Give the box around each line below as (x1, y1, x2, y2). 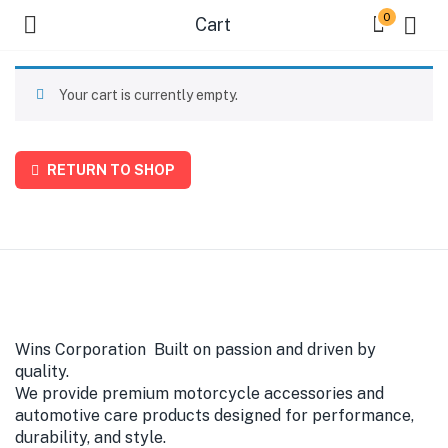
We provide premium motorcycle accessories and (15, 384, 384, 403)
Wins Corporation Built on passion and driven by (15, 340, 376, 359)
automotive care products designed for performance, (15, 406, 414, 425)
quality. (15, 362, 69, 381)
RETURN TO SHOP (44, 162, 175, 178)
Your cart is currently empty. (59, 87, 238, 103)
